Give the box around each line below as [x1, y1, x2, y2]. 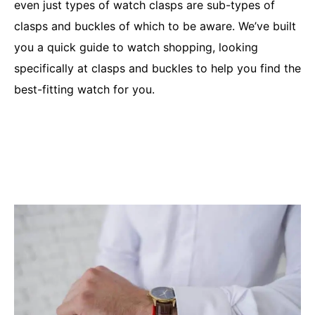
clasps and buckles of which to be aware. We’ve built [14, 19, 296, 34]
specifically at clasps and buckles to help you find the [14, 61, 301, 76]
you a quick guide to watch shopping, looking [14, 40, 258, 55]
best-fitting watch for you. [14, 82, 155, 97]
